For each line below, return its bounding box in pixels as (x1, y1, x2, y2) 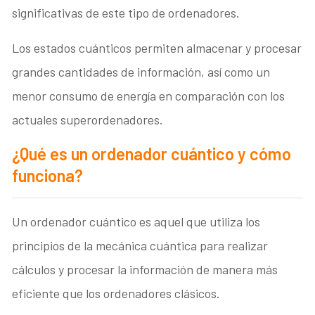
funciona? (12, 165, 84, 186)
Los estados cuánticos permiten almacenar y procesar (12, 40, 302, 56)
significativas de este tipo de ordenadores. (12, 5, 240, 21)
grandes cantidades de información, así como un (12, 64, 271, 80)
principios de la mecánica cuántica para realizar (12, 238, 269, 254)
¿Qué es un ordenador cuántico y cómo (12, 143, 292, 165)
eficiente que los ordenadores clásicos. (12, 285, 221, 302)
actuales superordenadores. (12, 112, 164, 128)
